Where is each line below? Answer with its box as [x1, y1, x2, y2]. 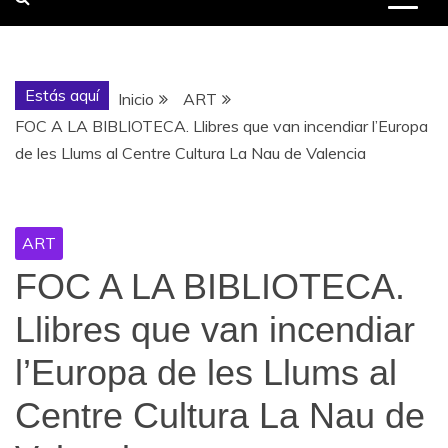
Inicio [118, 89, 154, 109]
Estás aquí [25, 85, 99, 105]
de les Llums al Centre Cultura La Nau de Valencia [15, 143, 366, 163]
